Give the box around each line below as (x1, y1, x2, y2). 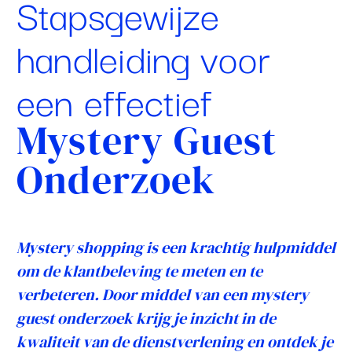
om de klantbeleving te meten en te (16, 259, 262, 282)
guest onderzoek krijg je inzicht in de (16, 306, 276, 329)
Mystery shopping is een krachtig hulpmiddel (16, 236, 335, 258)
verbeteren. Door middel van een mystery (16, 283, 309, 306)
